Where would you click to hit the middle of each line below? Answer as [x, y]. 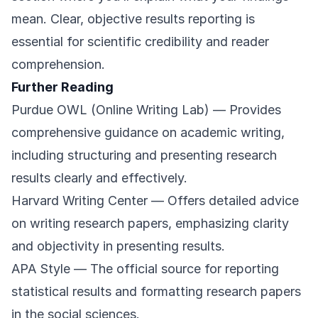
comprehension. [58, 65]
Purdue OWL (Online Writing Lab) [110, 110]
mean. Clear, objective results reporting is [133, 19]
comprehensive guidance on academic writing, [148, 133]
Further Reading [62, 87]
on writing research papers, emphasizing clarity [150, 224]
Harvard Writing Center [79, 201]
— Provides [245, 110]
